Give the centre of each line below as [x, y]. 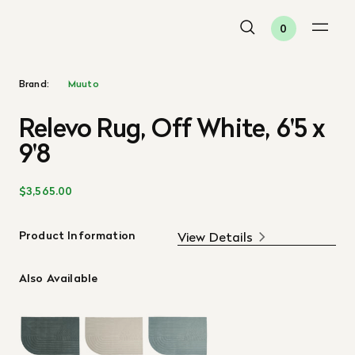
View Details [215, 237]
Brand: [34, 84]
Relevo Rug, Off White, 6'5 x [172, 128]
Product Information [78, 235]
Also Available [59, 278]
